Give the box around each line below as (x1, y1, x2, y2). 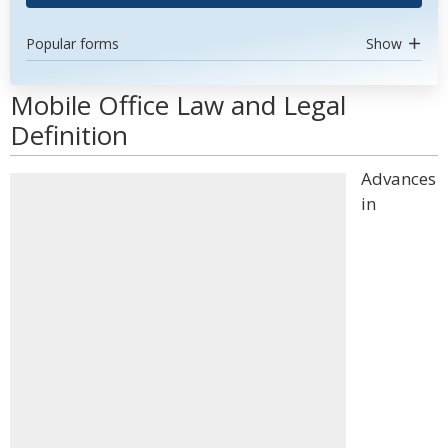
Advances (361, 167, 436, 190)
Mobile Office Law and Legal (10, 87, 346, 123)
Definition (10, 117, 128, 153)
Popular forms (26, 34, 119, 53)
